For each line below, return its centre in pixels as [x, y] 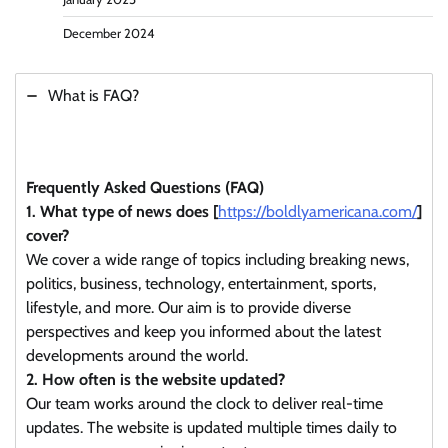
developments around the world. [137, 355]
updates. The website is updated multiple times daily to [211, 427]
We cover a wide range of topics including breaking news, [217, 259]
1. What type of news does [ [122, 211]
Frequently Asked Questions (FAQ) [145, 187]
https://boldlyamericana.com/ [317, 211]
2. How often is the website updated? [155, 379]
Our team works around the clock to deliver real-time [204, 403]
